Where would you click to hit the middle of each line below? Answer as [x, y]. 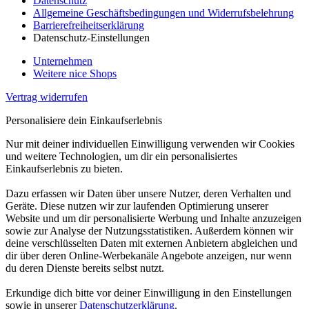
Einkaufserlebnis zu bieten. [64, 169]
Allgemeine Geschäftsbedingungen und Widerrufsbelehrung [163, 13]
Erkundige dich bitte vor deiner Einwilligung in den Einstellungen [149, 293]
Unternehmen [63, 61]
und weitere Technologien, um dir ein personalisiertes [121, 157]
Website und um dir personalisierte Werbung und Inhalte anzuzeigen [153, 219]
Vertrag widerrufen [47, 97]
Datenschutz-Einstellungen [91, 38]
